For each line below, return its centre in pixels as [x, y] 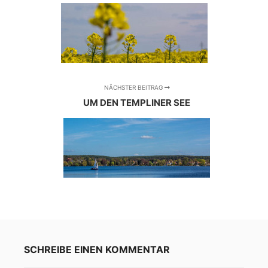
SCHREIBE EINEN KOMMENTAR [97, 250]
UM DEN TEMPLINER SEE [137, 103]
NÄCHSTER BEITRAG [134, 88]
